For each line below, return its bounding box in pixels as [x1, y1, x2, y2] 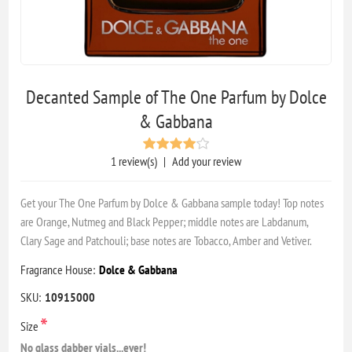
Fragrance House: [20, 261, 96, 277]
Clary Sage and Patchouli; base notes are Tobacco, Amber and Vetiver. [20, 232, 313, 248]
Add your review [172, 152, 241, 169]
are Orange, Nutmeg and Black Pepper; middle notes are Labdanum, [20, 213, 310, 229]
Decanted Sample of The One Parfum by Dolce [25, 84, 327, 109]
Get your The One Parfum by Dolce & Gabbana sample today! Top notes [20, 194, 324, 211]
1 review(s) [111, 152, 157, 169]
